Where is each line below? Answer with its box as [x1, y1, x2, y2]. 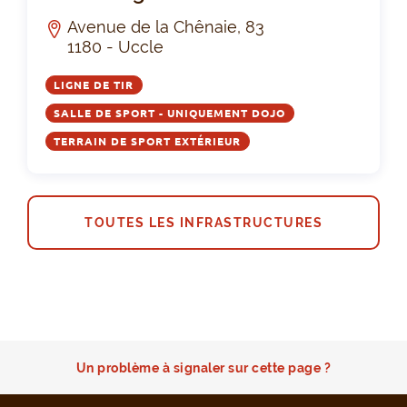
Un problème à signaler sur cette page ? [75, 360, 332, 375]
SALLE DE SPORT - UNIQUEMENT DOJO [54, 106, 286, 119]
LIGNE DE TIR [54, 78, 134, 91]
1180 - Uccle [67, 36, 164, 56]
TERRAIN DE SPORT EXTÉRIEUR [54, 134, 242, 147]
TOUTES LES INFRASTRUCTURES [84, 214, 323, 230]
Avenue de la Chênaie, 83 [67, 16, 264, 36]
